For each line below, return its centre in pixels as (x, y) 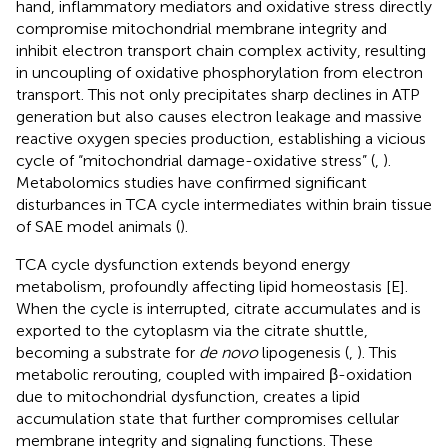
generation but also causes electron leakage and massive (219, 116)
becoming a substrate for (107, 352)
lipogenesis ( (303, 352)
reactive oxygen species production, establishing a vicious (221, 138)
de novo (228, 352)
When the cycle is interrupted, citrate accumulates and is (218, 308)
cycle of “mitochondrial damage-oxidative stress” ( (195, 160)
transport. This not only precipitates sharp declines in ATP (218, 94)
